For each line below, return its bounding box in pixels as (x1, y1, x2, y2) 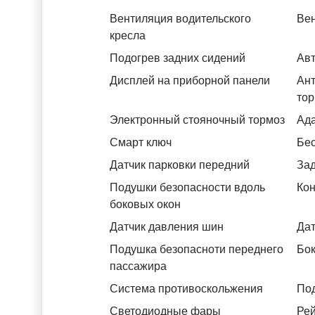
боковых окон (110, 198, 181, 210)
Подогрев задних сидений (110, 52, 245, 64)
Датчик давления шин (110, 221, 224, 233)
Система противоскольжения (110, 283, 263, 295)
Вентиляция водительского (110, 13, 251, 25)
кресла (110, 30, 146, 41)
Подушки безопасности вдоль (110, 181, 265, 193)
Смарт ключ (110, 136, 172, 148)
